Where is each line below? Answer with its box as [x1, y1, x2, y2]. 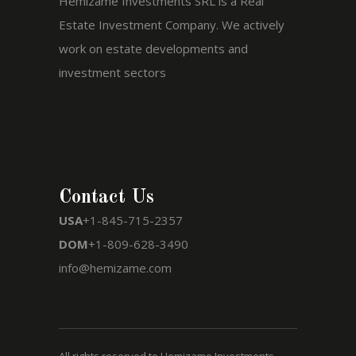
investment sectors [59, 64, 166, 80]
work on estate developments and [59, 41, 248, 56]
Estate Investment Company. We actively [59, 17, 284, 33]
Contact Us [59, 188, 154, 207]
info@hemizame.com [59, 260, 172, 276]
